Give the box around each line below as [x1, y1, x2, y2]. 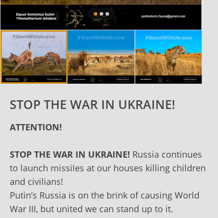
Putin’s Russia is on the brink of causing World [10, 189, 200, 201]
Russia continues [130, 148, 202, 160]
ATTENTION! [10, 121, 62, 133]
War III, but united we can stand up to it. [10, 202, 173, 215]
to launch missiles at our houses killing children [10, 162, 206, 174]
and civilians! [10, 175, 63, 187]
